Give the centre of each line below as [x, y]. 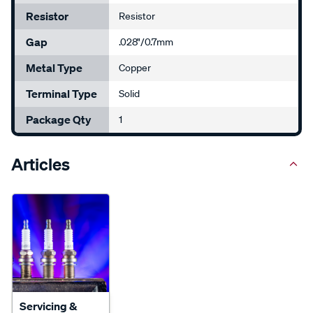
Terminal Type [61, 93]
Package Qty [58, 119]
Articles [41, 164]
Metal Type [54, 67]
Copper [135, 67]
